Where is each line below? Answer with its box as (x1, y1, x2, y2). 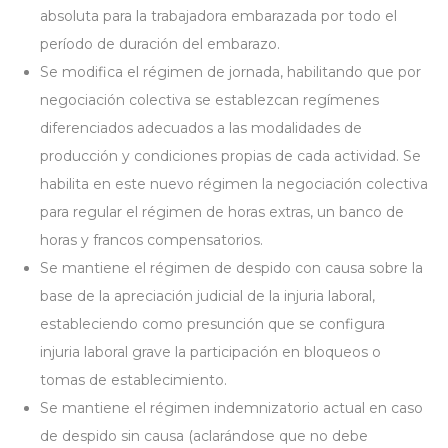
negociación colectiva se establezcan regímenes (40, 91, 379, 109)
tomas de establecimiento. (40, 371, 227, 389)
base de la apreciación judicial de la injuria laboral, (40, 287, 375, 305)
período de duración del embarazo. (40, 35, 280, 53)
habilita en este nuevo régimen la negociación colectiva (40, 175, 428, 193)
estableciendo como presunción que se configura (40, 315, 385, 333)
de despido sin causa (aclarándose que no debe (40, 427, 368, 445)
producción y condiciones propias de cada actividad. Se (40, 147, 421, 165)
